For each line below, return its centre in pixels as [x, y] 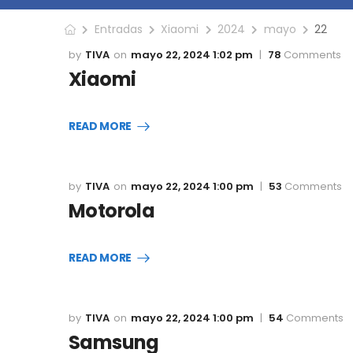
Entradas [118, 30]
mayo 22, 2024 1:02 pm [192, 55]
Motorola [112, 211]
